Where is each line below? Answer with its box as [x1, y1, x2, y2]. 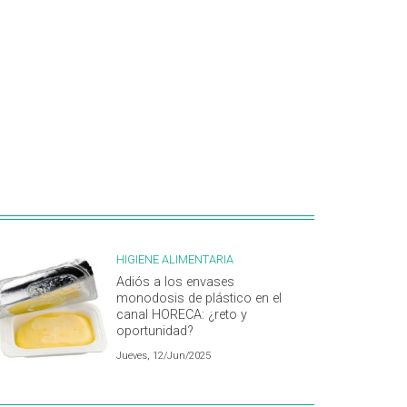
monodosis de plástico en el [116, 291, 282, 307]
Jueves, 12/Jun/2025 [116, 350, 211, 362]
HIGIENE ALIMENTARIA [116, 253, 233, 267]
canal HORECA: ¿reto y [116, 307, 247, 323]
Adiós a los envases [116, 274, 234, 291]
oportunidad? [116, 323, 194, 340]
